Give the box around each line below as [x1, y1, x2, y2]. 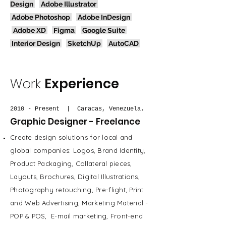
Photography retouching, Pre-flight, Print [10, 186, 144, 194]
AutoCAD [107, 39, 139, 47]
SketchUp [66, 39, 102, 47]
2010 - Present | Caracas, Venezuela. [10, 105, 144, 112]
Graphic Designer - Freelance [10, 116, 140, 128]
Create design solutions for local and [10, 133, 133, 141]
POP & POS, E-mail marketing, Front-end [10, 212, 143, 220]
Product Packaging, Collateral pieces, [10, 159, 132, 167]
